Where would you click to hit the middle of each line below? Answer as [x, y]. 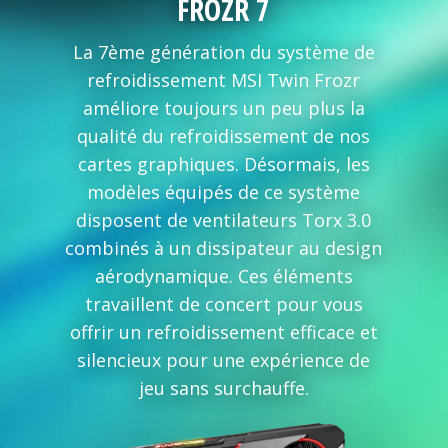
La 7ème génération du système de [223, 52]
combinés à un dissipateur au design [224, 248]
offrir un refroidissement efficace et [223, 332]
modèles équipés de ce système [224, 192]
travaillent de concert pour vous [223, 304]
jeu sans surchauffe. [223, 388]
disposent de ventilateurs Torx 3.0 [224, 220]
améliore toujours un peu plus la [223, 108]
